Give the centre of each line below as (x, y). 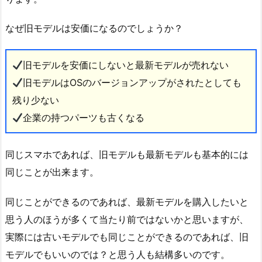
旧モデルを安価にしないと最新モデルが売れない (126, 65)
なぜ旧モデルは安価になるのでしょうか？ (94, 28)
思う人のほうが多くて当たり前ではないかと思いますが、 (127, 219)
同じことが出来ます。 (52, 172)
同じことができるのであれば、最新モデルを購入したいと (127, 201)
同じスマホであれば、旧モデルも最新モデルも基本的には (127, 154)
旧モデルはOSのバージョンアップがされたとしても (132, 83)
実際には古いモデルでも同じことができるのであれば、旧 (127, 237)
